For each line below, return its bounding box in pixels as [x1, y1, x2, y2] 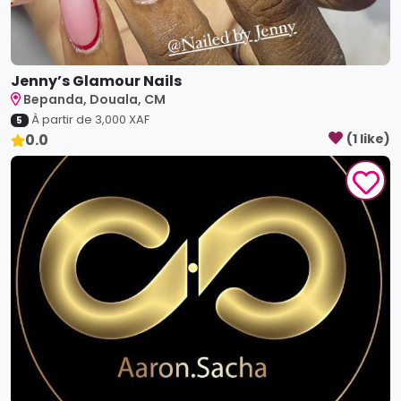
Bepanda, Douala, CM [23, 90, 166, 108]
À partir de [30, 111, 95, 128]
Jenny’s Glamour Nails [11, 71, 182, 91]
